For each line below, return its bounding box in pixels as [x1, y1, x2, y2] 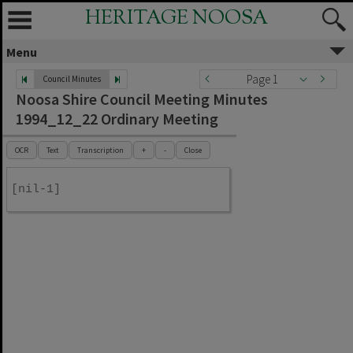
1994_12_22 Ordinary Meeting [16, 109, 218, 128]
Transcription [77, 145, 124, 155]
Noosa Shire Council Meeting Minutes [16, 89, 268, 109]
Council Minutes [43, 73, 101, 84]
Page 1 [247, 72, 278, 87]
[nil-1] [11, 183, 61, 196]
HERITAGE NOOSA [85, 5, 268, 33]
